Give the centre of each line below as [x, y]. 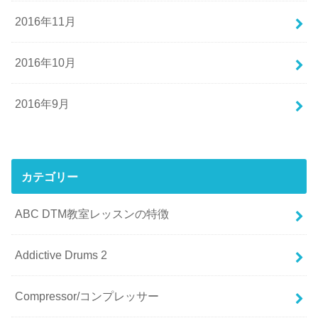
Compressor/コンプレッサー [87, 296]
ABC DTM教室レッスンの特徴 [92, 214]
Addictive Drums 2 [61, 255]
